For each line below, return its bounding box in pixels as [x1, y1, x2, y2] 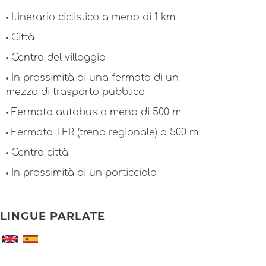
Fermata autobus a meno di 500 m [11, 107, 181, 118]
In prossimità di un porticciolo [11, 167, 157, 178]
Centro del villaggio [11, 52, 106, 63]
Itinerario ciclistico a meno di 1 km [11, 12, 175, 23]
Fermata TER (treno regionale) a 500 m [11, 127, 198, 138]
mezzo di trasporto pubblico [6, 87, 145, 97]
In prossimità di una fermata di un [11, 72, 179, 83]
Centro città [11, 147, 68, 158]
